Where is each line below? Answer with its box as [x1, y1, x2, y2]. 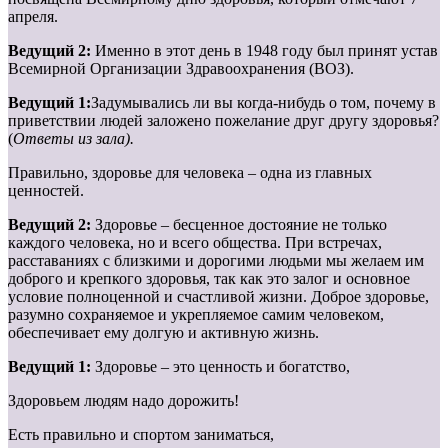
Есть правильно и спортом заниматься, [8, 426, 274, 444]
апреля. [8, 8, 58, 26]
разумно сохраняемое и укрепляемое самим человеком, [8, 306, 384, 324]
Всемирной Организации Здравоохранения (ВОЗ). [8, 60, 354, 78]
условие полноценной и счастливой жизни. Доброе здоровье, [8, 288, 429, 306]
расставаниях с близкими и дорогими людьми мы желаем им [8, 252, 424, 270]
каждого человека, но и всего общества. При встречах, [8, 234, 382, 252]
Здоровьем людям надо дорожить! [8, 392, 239, 410]
